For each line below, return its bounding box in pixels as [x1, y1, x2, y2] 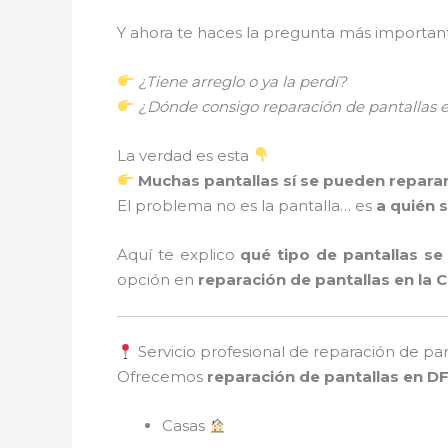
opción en [117, 269, 198, 289]
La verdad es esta [117, 145, 253, 165]
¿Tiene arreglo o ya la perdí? [138, 71, 348, 91]
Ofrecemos [117, 367, 207, 386]
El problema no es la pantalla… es [117, 195, 376, 215]
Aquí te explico [117, 244, 241, 264]
